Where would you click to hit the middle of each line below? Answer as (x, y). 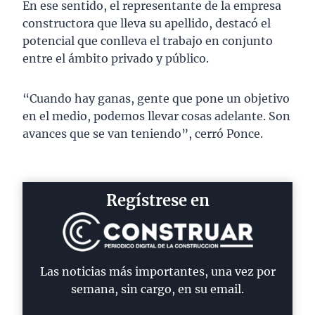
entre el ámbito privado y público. (116, 59)
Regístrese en (157, 201)
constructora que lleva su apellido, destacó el (147, 24)
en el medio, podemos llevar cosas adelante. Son (156, 116)
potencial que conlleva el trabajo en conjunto (148, 41)
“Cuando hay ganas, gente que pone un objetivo (156, 99)
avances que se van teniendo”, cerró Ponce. (143, 134)
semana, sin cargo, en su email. (157, 289)
